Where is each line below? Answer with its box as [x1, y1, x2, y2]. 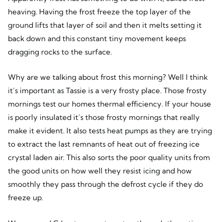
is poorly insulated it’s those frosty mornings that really [7, 112, 200, 122]
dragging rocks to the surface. [7, 47, 112, 57]
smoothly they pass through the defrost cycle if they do [7, 179, 203, 189]
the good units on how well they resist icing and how [7, 166, 192, 176]
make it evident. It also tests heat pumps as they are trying [7, 126, 212, 136]
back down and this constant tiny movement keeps [7, 34, 186, 44]
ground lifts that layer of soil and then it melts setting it [7, 20, 202, 30]
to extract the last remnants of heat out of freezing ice [7, 139, 200, 149]
